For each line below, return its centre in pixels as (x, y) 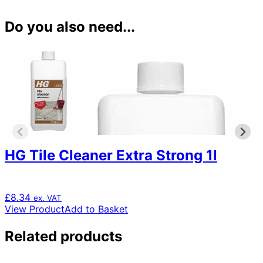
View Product (35, 209)
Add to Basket (96, 209)
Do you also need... (70, 27)
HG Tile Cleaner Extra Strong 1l (111, 156)
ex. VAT (48, 198)
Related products (63, 237)
